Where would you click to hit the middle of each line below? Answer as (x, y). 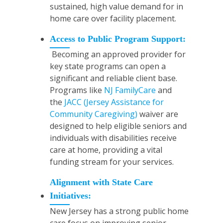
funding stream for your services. (112, 162)
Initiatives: (70, 196)
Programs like (77, 90)
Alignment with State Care (101, 182)
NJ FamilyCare (130, 90)
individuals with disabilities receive (113, 138)
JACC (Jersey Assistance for (114, 102)
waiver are (158, 114)
